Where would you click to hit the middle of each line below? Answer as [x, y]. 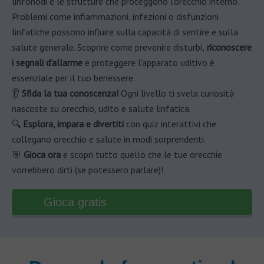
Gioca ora [42, 155]
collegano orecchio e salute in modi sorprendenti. [109, 139]
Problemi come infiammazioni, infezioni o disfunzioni [115, 17]
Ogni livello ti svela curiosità [176, 93]
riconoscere [228, 47]
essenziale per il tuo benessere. [73, 78]
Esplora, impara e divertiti [73, 124]
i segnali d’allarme [48, 63]
